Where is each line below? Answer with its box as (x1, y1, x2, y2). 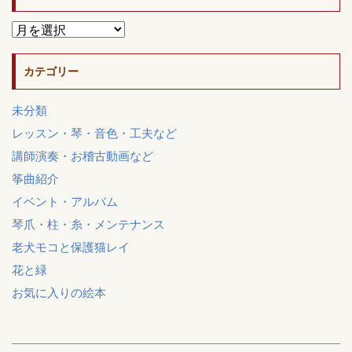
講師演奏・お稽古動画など (12, 148, 153, 163)
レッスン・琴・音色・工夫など (12, 126, 177, 140)
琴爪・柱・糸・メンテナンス (12, 217, 165, 231)
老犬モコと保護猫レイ (12, 240, 130, 254)
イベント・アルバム (12, 194, 118, 208)
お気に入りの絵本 (12, 285, 106, 299)
